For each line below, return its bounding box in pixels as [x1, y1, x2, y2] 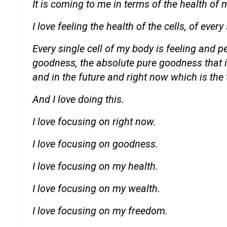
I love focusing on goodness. [32, 137, 158, 150]
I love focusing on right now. [32, 115, 156, 128]
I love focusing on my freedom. [32, 204, 168, 217]
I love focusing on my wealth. [32, 182, 160, 195]
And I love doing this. [32, 93, 124, 105]
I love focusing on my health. [32, 160, 158, 172]
